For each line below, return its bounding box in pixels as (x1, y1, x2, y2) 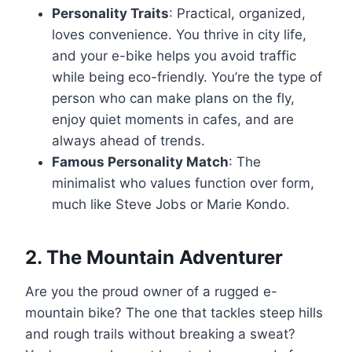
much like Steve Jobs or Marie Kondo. (52, 196, 290, 212)
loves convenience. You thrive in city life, (52, 26, 306, 42)
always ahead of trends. (52, 132, 205, 148)
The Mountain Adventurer (46, 245, 283, 269)
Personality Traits (52, 5, 169, 21)
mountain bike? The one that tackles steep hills (25, 304, 323, 321)
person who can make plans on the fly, (52, 90, 295, 106)
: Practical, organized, (169, 5, 306, 21)
